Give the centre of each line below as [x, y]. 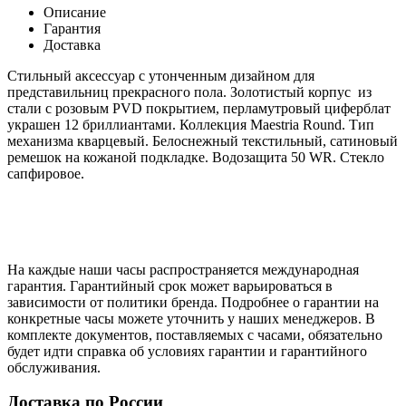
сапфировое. [48, 173]
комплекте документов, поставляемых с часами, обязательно [195, 334]
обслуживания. [54, 367]
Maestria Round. [300, 124]
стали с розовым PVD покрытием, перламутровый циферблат [199, 108]
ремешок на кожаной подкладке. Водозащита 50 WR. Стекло [196, 157]
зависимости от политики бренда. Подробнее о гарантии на [193, 302]
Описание [75, 12]
